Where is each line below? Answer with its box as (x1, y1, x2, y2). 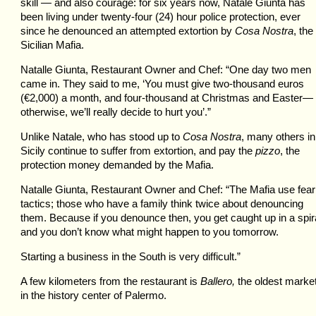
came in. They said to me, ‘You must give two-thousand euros (20, 78, 304, 90)
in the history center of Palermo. (20, 289, 166, 301)
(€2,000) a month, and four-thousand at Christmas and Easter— (20, 92, 313, 104)
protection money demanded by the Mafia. (20, 159, 214, 171)
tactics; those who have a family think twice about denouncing (20, 197, 303, 209)
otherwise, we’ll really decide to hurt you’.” (20, 106, 211, 118)
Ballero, (200, 275, 238, 287)
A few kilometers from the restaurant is (20, 275, 200, 287)
